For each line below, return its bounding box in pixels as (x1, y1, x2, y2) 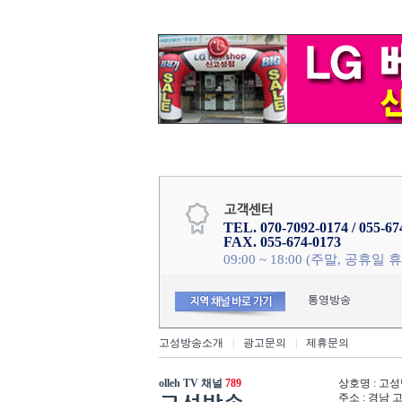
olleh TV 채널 (159, 377, 225, 389)
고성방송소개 (159, 336, 223, 349)
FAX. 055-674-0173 (223, 234, 341, 249)
